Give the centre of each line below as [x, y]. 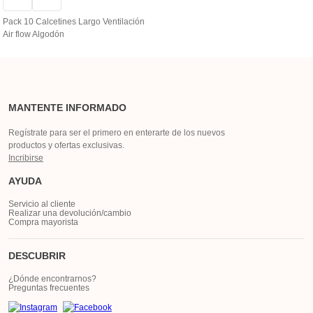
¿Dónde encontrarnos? [52, 279]
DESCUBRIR [37, 256]
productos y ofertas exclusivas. [66, 145]
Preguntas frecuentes [49, 288]
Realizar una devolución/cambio [70, 213]
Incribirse [26, 158]
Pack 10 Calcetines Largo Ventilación [74, 21]
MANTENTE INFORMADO [67, 108]
